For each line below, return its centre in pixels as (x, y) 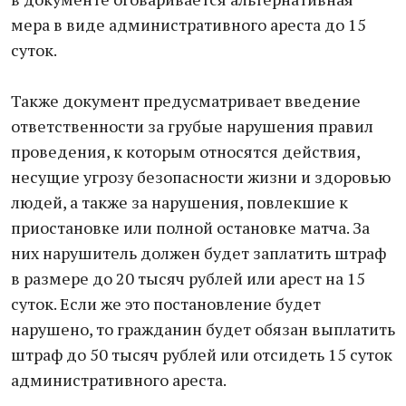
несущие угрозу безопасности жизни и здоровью (201, 177)
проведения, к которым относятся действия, (185, 151)
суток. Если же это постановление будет (166, 304)
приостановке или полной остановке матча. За (190, 227)
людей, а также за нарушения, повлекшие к (179, 202)
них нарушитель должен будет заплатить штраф (198, 253)
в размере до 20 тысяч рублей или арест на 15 (188, 278)
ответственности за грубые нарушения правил (192, 126)
